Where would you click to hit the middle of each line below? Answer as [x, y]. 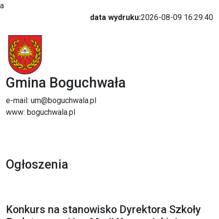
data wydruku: [115, 17]
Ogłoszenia [37, 164]
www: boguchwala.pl [41, 112]
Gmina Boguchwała [66, 83]
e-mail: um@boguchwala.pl [51, 100]
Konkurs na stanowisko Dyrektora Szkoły [103, 209]
